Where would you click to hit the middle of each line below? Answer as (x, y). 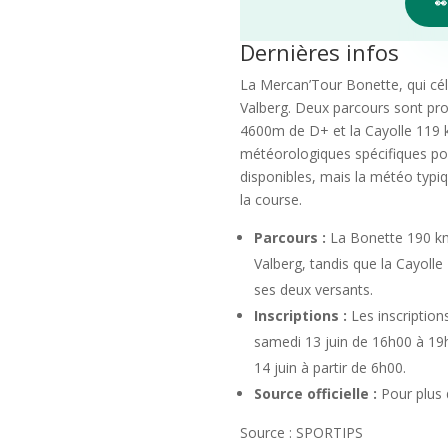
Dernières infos (320, 51)
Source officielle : (316, 393)
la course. (271, 199)
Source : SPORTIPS (302, 432)
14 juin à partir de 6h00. (330, 367)
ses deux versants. (314, 289)
